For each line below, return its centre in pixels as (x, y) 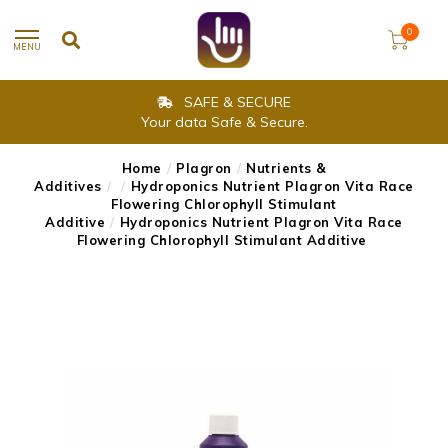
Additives (68, 186)
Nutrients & (286, 168)
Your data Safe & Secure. (224, 122)
